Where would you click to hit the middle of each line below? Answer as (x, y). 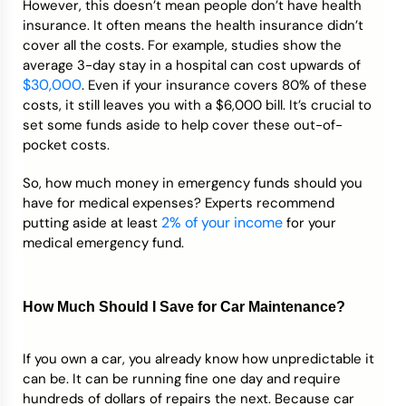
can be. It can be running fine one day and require (182, 379)
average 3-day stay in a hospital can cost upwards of (192, 65)
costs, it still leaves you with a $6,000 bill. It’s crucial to (197, 105)
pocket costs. (66, 145)
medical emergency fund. (103, 243)
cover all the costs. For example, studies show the (182, 45)
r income (254, 222)
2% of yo (189, 222)
